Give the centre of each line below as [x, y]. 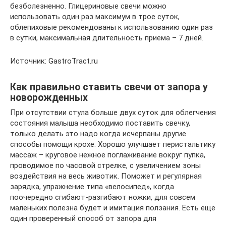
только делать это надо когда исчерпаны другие [98, 134]
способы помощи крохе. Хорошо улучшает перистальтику [113, 145]
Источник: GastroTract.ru [54, 61]
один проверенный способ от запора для [83, 219]
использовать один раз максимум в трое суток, [95, 17]
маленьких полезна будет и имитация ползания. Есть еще [113, 208]
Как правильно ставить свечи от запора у [109, 87]
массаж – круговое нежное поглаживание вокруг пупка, [108, 155]
